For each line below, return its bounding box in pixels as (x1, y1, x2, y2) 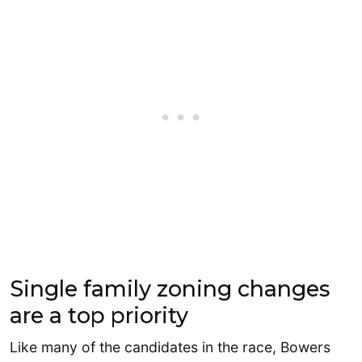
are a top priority (10, 302, 188, 330)
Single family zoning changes (10, 276, 330, 303)
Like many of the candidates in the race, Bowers (10, 338, 330, 356)
